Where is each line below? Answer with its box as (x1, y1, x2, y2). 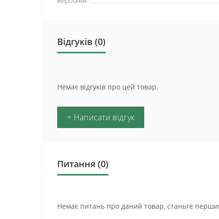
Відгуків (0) (57, 35, 106, 47)
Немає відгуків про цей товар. (57, 82, 158, 91)
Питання (57, 157, 95, 170)
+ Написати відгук (67, 111, 135, 123)
